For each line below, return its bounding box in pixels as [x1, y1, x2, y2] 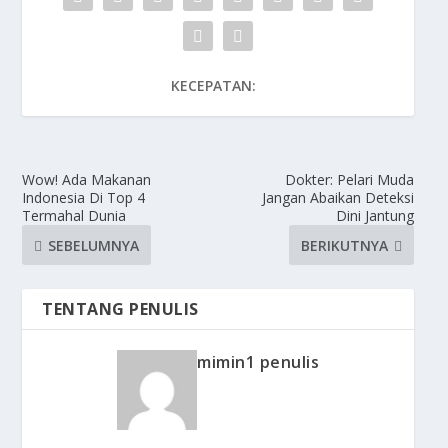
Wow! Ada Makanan [22, 170, 152, 190]
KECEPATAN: [170, 76, 256, 96]
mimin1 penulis [197, 351, 319, 374]
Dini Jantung [335, 206, 414, 226]
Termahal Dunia [22, 206, 127, 226]
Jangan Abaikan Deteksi [261, 188, 414, 208]
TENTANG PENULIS [42, 298, 199, 321]
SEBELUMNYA [48, 235, 140, 255]
